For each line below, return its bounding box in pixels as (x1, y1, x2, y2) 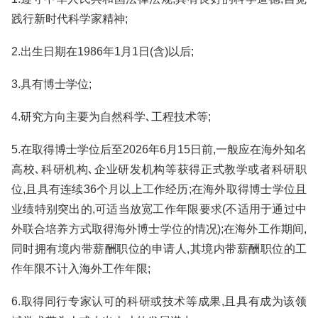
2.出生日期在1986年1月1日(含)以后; (11, 45, 194, 57)
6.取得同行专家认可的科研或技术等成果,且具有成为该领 (11, 295, 307, 307)
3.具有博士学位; (11, 78, 92, 90)
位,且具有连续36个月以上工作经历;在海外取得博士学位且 (11, 183, 307, 195)
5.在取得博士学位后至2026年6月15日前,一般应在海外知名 (11, 143, 307, 155)
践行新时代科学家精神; (11, 13, 128, 25)
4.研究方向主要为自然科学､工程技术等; (11, 111, 211, 123)
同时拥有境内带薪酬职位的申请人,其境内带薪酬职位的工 (11, 243, 307, 255)
